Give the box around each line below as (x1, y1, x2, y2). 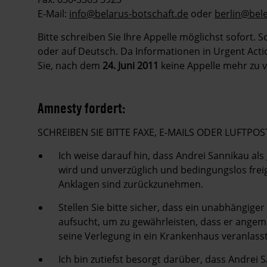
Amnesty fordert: (38, 98, 125, 117)
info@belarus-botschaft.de (69, 7, 188, 20)
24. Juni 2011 (103, 58, 159, 72)
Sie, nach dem (38, 58, 103, 72)
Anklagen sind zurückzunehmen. (58, 177, 203, 191)
